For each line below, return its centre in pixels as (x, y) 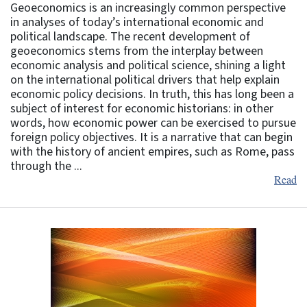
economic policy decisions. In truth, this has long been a (152, 95)
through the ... (46, 167)
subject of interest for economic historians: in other (142, 109)
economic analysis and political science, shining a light (148, 66)
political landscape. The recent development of (130, 37)
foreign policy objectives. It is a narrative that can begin (151, 138)
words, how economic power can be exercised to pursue (153, 123)
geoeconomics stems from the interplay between (137, 51)
